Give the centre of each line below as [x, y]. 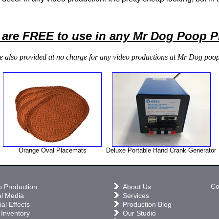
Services [136, 196]
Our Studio [139, 213]
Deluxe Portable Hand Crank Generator [161, 150]
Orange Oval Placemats [52, 150]
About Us [137, 187]
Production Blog [147, 204]
